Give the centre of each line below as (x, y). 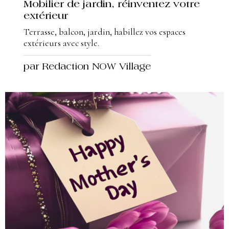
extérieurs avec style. (61, 43)
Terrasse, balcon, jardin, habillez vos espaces (105, 32)
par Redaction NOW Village (87, 68)
